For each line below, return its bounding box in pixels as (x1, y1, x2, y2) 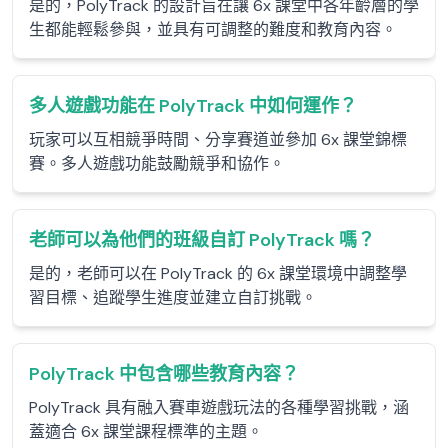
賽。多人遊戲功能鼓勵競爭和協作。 (29, 153, 285, 174)
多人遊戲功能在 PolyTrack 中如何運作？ (29, 94, 357, 118)
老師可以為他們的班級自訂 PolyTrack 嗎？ (29, 228, 375, 252)
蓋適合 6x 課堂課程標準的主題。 (29, 421, 263, 442)
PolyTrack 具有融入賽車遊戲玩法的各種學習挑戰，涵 (29, 397, 409, 418)
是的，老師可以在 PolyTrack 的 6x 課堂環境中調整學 (29, 263, 407, 284)
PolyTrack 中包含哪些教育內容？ (29, 362, 299, 386)
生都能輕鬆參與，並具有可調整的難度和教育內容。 (29, 19, 397, 40)
